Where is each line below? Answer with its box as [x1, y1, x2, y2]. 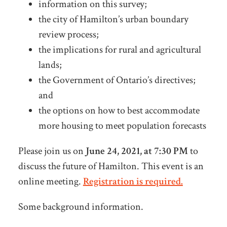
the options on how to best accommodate [38, 104, 200, 118]
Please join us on [18, 144, 86, 158]
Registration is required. [83, 175, 183, 188]
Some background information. [18, 200, 143, 214]
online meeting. [18, 175, 83, 188]
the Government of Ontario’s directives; [38, 73, 196, 87]
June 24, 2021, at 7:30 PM [85, 144, 188, 158]
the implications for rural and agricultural [38, 43, 201, 57]
